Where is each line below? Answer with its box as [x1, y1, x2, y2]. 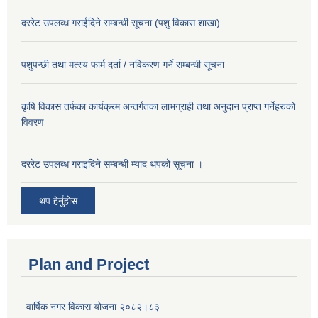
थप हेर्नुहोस [39, 194, 77, 207]
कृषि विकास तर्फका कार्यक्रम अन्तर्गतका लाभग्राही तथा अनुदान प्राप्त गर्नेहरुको [21, 100, 295, 112]
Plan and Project [28, 255, 149, 273]
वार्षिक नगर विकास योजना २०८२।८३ [26, 300, 160, 312]
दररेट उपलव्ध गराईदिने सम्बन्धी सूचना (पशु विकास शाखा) [21, 16, 220, 28]
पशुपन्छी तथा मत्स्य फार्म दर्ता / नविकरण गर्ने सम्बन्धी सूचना [21, 58, 224, 70]
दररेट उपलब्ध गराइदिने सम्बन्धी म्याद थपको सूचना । [21, 158, 203, 170]
